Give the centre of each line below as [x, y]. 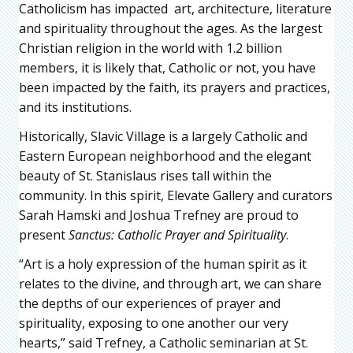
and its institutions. [75, 107]
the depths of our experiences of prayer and [150, 303]
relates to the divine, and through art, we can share [170, 283]
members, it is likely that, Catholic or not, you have [167, 67]
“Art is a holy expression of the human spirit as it [163, 264]
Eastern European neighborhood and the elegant [165, 156]
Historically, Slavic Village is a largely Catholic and [163, 136]
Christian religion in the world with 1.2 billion [150, 48]
